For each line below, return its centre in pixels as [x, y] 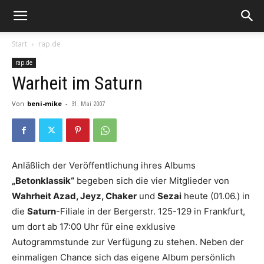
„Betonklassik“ [43, 181]
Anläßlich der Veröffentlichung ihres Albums [104, 165]
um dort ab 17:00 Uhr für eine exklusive [94, 227]
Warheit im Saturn [77, 83]
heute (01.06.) [212, 196]
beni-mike [44, 103]
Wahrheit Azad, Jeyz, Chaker [74, 196]
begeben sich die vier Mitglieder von [152, 181]
